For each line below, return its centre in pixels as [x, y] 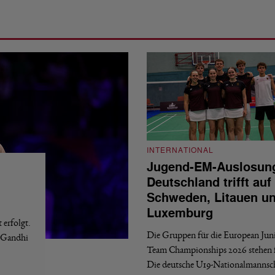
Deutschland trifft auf [209, 183]
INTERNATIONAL [180, 150]
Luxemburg [180, 213]
